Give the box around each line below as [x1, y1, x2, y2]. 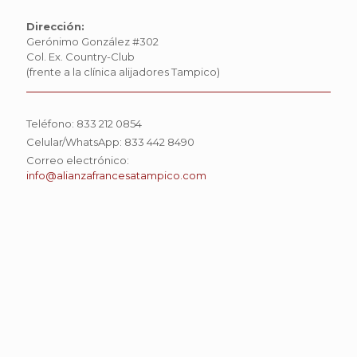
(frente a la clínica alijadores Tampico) [26, 65, 220, 78]
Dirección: [26, 20, 84, 33]
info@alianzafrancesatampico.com [26, 169, 206, 182]
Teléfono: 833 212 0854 [26, 117, 142, 130]
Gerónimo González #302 [26, 35, 159, 48]
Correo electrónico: [26, 154, 131, 167]
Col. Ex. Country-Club [26, 50, 135, 63]
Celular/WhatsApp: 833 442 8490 [26, 135, 194, 148]
